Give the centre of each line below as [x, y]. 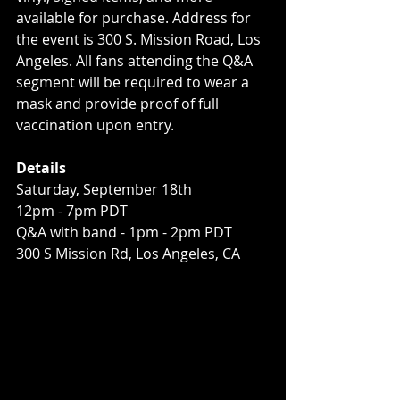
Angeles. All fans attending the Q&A [136, 60]
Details [41, 167]
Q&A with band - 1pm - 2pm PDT [124, 232]
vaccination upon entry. [95, 125]
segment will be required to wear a [134, 82]
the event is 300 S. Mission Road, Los [140, 39]
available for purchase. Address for [135, 17]
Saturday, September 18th [104, 189]
